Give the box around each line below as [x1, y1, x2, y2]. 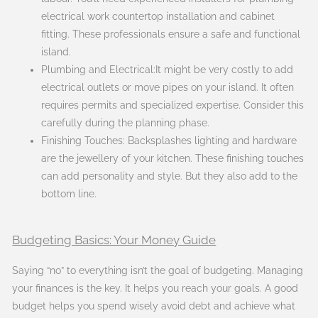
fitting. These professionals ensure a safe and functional [41, 28, 301, 40]
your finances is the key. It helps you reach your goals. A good [12, 282, 299, 294]
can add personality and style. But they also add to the [41, 170, 298, 182]
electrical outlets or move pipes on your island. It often [41, 82, 295, 94]
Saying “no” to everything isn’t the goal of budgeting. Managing [12, 264, 304, 276]
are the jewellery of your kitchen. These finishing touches [41, 153, 305, 165]
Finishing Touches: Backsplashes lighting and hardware [41, 135, 297, 147]
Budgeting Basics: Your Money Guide [12, 232, 216, 247]
